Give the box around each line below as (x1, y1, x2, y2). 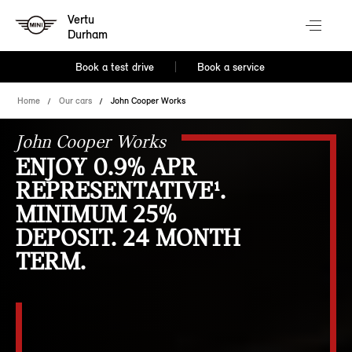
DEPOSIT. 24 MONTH (16, 224, 240, 253)
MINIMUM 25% (16, 200, 176, 229)
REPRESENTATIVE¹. (16, 177, 225, 206)
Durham (68, 27, 108, 42)
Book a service (196, 60, 265, 74)
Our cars (59, 95, 93, 106)
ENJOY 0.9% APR (16, 153, 196, 182)
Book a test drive (75, 60, 155, 74)
